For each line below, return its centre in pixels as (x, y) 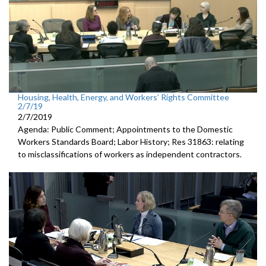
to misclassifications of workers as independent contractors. (130, 154)
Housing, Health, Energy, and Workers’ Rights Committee (123, 97)
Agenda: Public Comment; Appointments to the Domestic (125, 129)
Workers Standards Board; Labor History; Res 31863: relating (131, 142)
